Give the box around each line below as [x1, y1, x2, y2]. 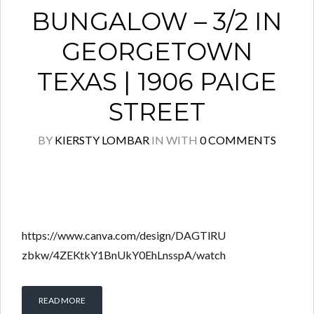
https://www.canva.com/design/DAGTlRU [22, 228, 226, 242]
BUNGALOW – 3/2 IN [32, 6, 282, 36]
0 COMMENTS [200, 133, 276, 146]
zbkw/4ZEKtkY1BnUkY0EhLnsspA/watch [22, 248, 226, 261]
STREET [109, 97, 205, 127]
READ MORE [39, 295, 86, 306]
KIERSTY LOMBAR [55, 133, 149, 146]
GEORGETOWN [61, 36, 253, 67]
